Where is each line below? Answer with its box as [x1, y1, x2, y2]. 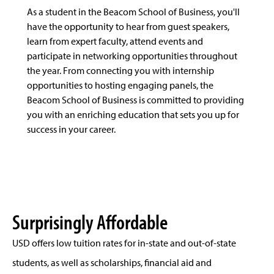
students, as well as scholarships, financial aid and [12, 256, 212, 268]
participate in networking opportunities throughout [27, 50, 237, 62]
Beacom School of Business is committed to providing [27, 94, 244, 106]
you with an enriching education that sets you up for [27, 108, 239, 121]
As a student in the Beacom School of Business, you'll [27, 6, 240, 18]
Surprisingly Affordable [12, 207, 168, 235]
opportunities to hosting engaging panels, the [27, 79, 213, 92]
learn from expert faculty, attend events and [27, 35, 203, 48]
